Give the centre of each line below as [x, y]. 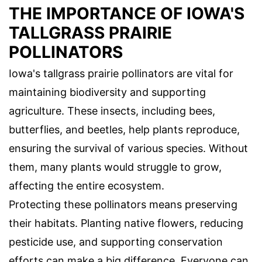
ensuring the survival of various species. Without [128, 148]
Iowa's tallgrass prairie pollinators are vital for [121, 73]
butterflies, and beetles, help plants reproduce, [124, 129]
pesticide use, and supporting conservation [116, 242]
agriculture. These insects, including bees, [112, 111]
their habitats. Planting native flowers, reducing [126, 223]
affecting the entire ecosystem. [87, 185]
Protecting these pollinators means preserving [123, 204]
